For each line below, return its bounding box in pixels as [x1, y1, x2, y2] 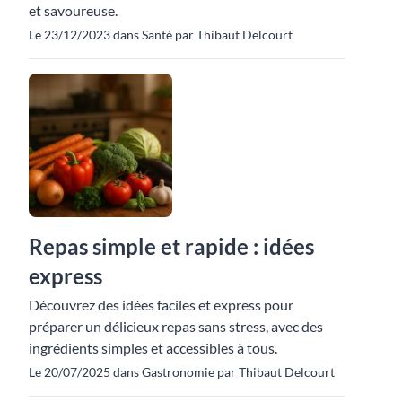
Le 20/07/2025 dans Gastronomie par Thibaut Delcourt [29, 363, 335, 380]
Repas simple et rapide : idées [29, 232, 314, 259]
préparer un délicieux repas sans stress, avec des [29, 317, 323, 335]
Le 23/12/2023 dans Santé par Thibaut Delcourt [29, 26, 293, 42]
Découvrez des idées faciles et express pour [29, 295, 293, 313]
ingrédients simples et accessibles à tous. [29, 338, 277, 356]
